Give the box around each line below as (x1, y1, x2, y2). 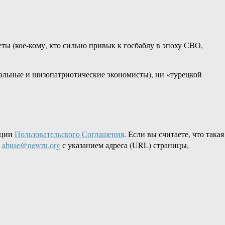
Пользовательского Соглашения (15, 129, 124, 140)
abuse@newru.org (2, 140, 60, 151)
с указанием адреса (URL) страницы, (60, 140, 189, 151)
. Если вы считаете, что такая (124, 129, 224, 140)
